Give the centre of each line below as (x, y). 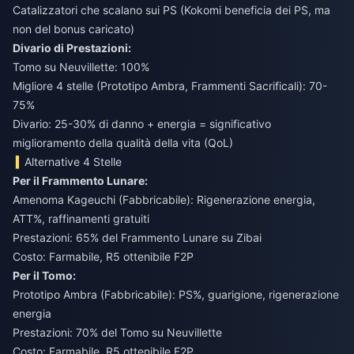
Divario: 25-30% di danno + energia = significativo (142, 123)
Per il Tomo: (44, 275)
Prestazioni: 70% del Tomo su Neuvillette (117, 332)
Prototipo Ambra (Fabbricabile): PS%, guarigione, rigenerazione (176, 294)
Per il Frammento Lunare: (80, 180)
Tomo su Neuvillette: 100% (81, 66)
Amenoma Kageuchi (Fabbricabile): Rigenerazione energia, (164, 199)
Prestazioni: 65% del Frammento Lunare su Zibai (137, 237)
